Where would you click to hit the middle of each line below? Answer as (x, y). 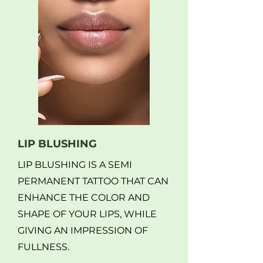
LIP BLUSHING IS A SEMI (75, 164)
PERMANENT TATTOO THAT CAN (93, 181)
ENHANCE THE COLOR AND (84, 197)
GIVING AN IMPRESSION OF (83, 230)
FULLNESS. (43, 247)
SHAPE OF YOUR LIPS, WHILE (87, 214)
